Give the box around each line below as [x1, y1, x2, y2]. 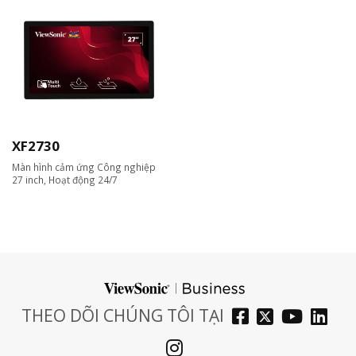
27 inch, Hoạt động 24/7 [12, 173, 118, 187]
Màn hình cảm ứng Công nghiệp [12, 161, 156, 174]
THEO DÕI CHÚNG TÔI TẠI [21, 304, 224, 327]
